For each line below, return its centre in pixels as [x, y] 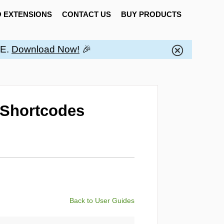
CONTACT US [86, 14]
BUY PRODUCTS [151, 14]
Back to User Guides [102, 200]
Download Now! [45, 49]
